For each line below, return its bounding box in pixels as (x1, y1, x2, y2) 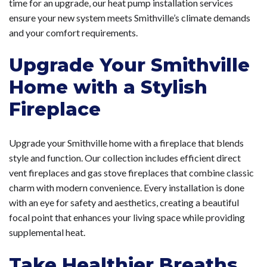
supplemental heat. (9, 226, 85, 238)
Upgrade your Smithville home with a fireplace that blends (9, 137, 244, 149)
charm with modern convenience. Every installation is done (9, 182, 244, 194)
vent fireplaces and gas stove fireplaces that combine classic (9, 167, 254, 179)
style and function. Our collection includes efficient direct (9, 152, 241, 164)
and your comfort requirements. (9, 27, 138, 39)
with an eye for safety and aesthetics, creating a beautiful (9, 197, 239, 209)
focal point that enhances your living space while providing (9, 212, 245, 223)
